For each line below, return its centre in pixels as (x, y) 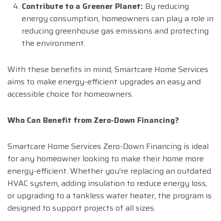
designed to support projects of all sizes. (81, 208)
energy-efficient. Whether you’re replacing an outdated (109, 171)
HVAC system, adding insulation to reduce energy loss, (107, 184)
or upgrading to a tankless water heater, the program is (110, 196)
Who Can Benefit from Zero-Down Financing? (93, 120)
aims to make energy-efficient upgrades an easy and (104, 82)
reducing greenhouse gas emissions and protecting (115, 31)
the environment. (53, 43)
